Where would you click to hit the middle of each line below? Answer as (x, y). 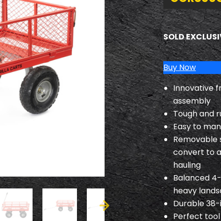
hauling (187, 165)
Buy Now (180, 67)
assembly (192, 101)
